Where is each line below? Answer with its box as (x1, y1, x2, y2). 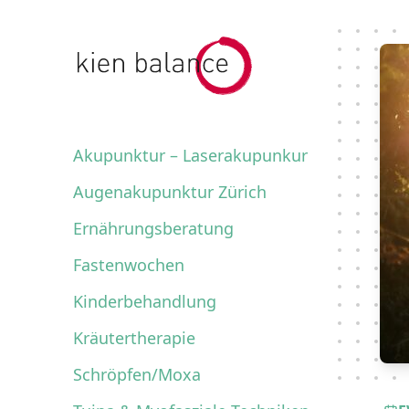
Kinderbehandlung (73, 290, 216, 312)
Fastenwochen (73, 254, 184, 276)
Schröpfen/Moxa (73, 363, 201, 385)
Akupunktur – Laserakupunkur (73, 144, 308, 166)
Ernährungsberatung (73, 217, 234, 239)
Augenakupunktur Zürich (73, 181, 267, 203)
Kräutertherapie (73, 327, 195, 349)
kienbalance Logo (72, 37, 194, 57)
